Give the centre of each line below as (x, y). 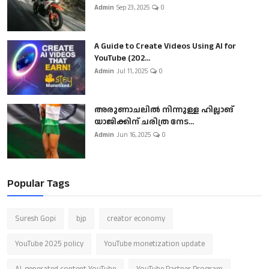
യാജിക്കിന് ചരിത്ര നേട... (144, 122)
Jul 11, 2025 (132, 72)
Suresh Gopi (35, 219)
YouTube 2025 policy (49, 244)
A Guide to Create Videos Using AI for (165, 47)
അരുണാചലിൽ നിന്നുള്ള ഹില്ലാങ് (164, 110)
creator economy (136, 219)
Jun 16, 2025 (134, 135)
